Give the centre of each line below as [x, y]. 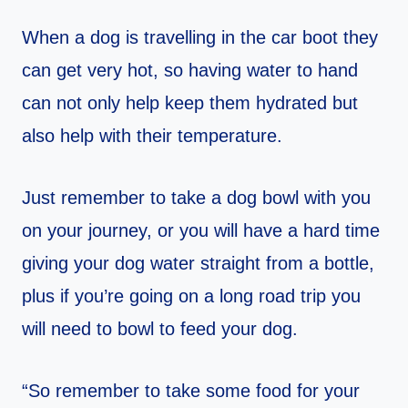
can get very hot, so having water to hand [190, 71]
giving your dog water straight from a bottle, [198, 264]
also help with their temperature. [152, 136]
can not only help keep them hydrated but [190, 103]
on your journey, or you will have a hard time [201, 231]
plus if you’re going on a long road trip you [191, 296]
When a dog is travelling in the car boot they [200, 38]
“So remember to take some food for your [191, 391]
